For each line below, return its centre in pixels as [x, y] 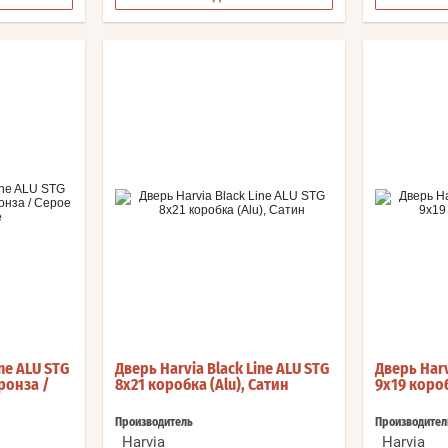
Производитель [154, 422]
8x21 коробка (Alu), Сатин [202, 385]
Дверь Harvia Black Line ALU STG [222, 369]
